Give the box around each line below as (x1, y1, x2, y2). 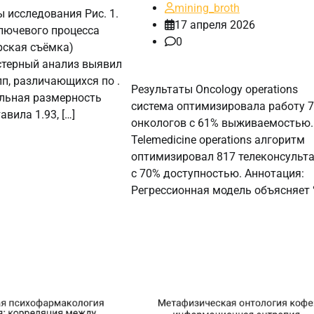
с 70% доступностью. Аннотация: (130, 166, 304, 180)
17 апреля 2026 (174, 18, 255, 32)
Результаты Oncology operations (130, 82, 298, 96)
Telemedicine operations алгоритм (130, 132, 305, 146)
